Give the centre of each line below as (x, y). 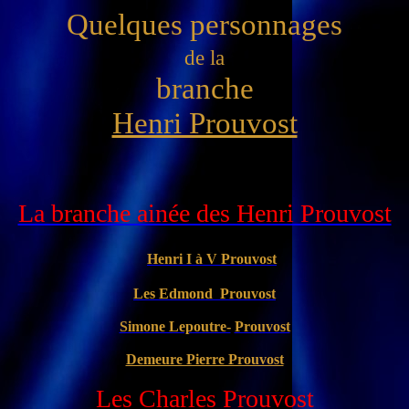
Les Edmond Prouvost (204, 294)
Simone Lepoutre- (175, 326)
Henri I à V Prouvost (212, 259)
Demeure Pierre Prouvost (204, 359)
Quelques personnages (204, 24)
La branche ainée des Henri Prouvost (204, 213)
